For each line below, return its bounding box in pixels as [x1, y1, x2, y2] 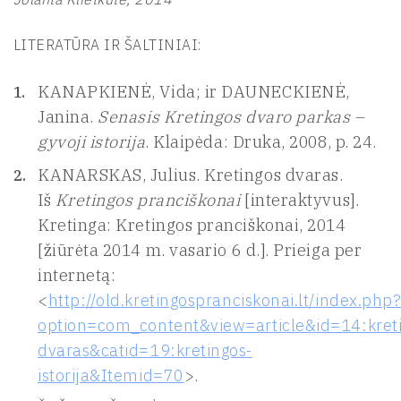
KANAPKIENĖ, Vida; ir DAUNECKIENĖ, [38, 81, 350, 102]
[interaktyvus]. [240, 190, 360, 210]
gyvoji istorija [38, 132, 146, 152]
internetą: [38, 265, 116, 286]
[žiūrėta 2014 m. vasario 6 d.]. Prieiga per [38, 240, 363, 260]
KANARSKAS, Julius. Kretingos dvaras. [38, 165, 344, 185]
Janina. [38, 107, 98, 127]
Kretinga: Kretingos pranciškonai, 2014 [38, 215, 346, 235]
